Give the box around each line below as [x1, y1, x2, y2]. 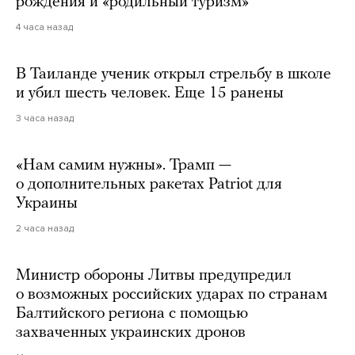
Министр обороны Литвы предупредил [16, 268, 292, 284]
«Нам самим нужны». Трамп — [16, 158, 231, 174]
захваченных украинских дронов [16, 325, 246, 342]
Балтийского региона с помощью [16, 306, 248, 323]
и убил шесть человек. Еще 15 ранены [16, 86, 284, 102]
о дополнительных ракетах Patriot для [16, 177, 282, 193]
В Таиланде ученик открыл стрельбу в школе [16, 67, 331, 83]
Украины [16, 196, 78, 212]
